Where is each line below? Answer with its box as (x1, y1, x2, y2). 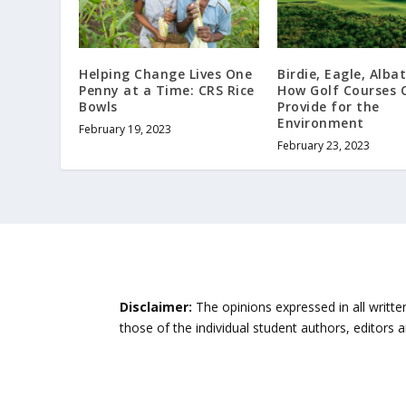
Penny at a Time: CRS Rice (79, 81, 255, 99)
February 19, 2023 (79, 121, 172, 137)
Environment (277, 113, 364, 131)
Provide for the (277, 97, 380, 115)
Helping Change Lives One (79, 64, 253, 82)
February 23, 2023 (277, 137, 370, 153)
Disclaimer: (120, 298, 192, 316)
